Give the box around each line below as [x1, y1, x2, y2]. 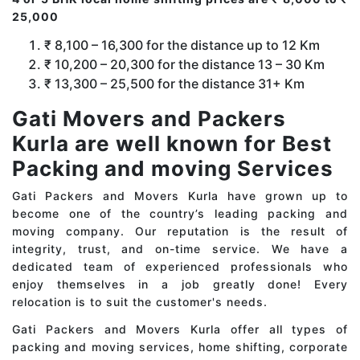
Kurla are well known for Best [12, 131, 332, 157]
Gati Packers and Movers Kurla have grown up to [12, 189, 348, 203]
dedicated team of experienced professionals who [12, 260, 348, 274]
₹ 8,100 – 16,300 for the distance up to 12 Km [44, 37, 320, 54]
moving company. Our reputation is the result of [12, 224, 348, 239]
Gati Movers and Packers [12, 106, 286, 132]
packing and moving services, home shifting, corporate [12, 340, 348, 354]
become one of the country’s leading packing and [12, 207, 348, 221]
